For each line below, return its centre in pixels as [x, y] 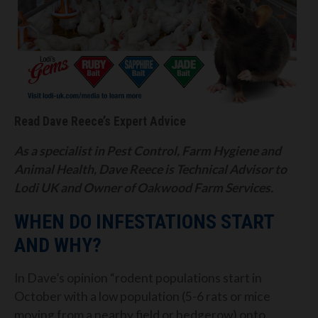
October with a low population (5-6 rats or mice [142, 297]
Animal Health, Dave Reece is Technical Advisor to [150, 169]
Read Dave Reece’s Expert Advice [100, 122]
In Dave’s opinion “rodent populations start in [138, 278]
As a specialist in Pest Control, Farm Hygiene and [148, 150]
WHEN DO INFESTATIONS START [144, 221]
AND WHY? [58, 245]
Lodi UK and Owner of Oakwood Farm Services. [144, 187]
